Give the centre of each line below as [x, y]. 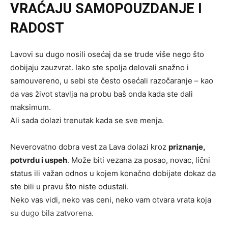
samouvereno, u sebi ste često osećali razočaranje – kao [112, 81]
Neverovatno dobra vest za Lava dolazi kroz [89, 147]
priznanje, [187, 147]
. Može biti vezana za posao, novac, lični [139, 160]
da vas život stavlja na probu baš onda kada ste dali [102, 94]
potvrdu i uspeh [39, 160]
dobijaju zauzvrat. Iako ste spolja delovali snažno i [99, 68]
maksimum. [31, 107]
